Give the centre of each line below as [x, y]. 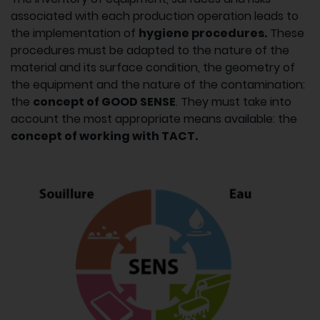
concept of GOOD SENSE [104, 101]
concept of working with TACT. [104, 136]
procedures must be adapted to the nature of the [150, 50]
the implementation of [75, 33]
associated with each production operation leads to [155, 16]
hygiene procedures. [203, 33]
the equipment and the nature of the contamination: [158, 84]
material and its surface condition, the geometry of [153, 67]
